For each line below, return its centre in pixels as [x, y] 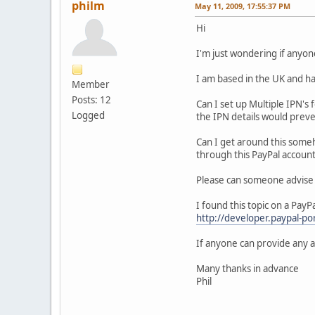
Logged [88, 115]
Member [91, 84]
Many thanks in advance [247, 268]
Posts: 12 [91, 99]
